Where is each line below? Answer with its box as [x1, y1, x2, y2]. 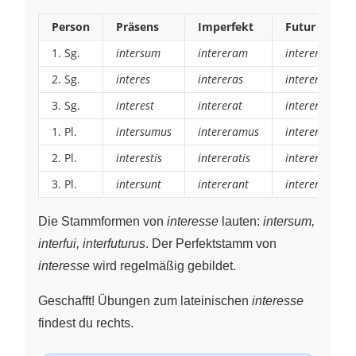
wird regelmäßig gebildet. [90, 258, 236, 273]
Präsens [116, 18, 159, 34]
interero [285, 44, 326, 60]
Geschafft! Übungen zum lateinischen [38, 293, 252, 308]
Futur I [285, 18, 323, 34]
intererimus [285, 123, 343, 139]
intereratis [198, 149, 250, 165]
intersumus [116, 123, 172, 139]
